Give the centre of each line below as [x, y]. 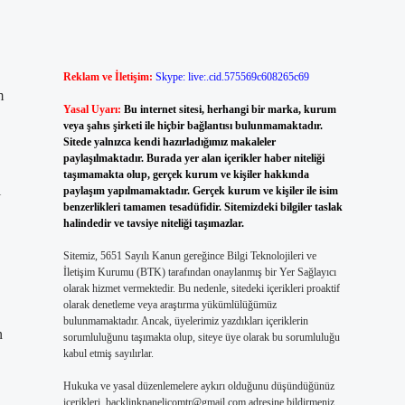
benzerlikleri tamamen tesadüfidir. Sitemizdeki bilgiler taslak [202, 207]
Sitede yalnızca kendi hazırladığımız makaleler [169, 142]
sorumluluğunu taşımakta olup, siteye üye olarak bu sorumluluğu [201, 337]
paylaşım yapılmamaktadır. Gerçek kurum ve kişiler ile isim [200, 191]
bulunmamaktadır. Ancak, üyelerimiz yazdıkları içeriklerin [185, 321]
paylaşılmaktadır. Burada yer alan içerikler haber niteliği [193, 158]
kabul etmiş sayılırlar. [108, 353]
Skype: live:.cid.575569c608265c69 [232, 77]
